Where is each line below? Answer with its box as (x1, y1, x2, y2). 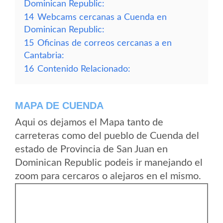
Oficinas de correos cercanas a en (37, 39, 172, 47)
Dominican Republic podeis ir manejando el (15, 158, 203, 168)
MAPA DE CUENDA (15, 100, 104, 111)
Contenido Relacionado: (37, 65, 130, 73)
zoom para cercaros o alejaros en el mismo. (15, 171, 201, 181)
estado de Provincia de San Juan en (15, 144, 168, 154)
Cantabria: (24, 51, 64, 60)
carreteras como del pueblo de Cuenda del (15, 131, 199, 141)
